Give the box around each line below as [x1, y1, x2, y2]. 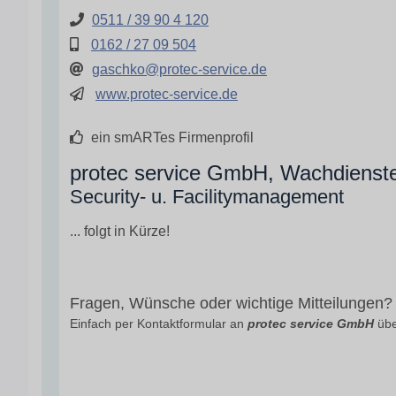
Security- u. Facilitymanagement [70, 186, 344, 208]
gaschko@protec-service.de [92, 62, 267, 77]
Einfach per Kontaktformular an [70, 316, 247, 331]
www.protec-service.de [95, 87, 238, 102]
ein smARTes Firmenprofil [88, 130, 254, 145]
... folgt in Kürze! [70, 224, 170, 239]
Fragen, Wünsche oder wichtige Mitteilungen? [70, 293, 392, 312]
